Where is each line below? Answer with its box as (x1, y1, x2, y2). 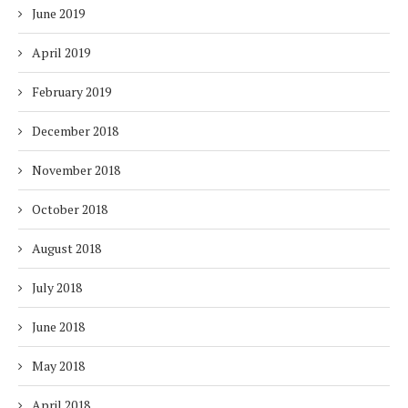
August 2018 (32, 240, 101, 258)
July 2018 (32, 279, 82, 297)
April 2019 (32, 44, 90, 62)
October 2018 (32, 200, 107, 219)
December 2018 (32, 122, 118, 140)
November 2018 (32, 161, 120, 179)
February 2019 (32, 83, 111, 101)
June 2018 (32, 318, 85, 336)
